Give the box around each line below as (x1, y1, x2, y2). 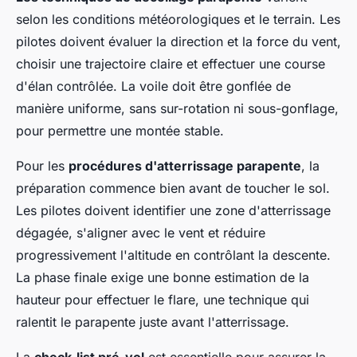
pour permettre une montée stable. (16, 122, 224, 139)
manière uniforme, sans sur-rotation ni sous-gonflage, (16, 100, 339, 116)
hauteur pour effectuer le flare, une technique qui (16, 291, 309, 308)
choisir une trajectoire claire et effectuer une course (16, 55, 325, 72)
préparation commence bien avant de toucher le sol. (16, 179, 330, 196)
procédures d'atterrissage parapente (69, 157, 301, 174)
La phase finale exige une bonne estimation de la (16, 269, 309, 285)
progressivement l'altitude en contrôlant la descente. (16, 246, 331, 263)
